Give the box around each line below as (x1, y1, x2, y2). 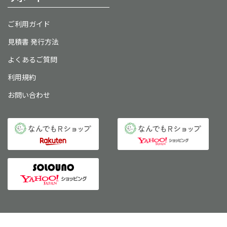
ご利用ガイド (8, 19, 50, 29)
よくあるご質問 (8, 54, 57, 65)
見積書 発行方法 (8, 36, 59, 47)
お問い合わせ (8, 90, 50, 100)
